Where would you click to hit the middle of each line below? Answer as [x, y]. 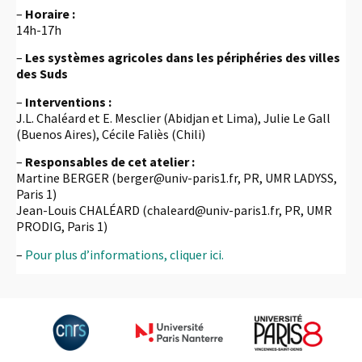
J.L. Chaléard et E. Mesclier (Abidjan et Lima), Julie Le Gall [173, 118]
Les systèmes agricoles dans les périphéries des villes [183, 58]
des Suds [42, 74]
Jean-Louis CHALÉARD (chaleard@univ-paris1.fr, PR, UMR [174, 210]
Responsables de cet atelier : [110, 162]
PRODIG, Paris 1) [62, 227]
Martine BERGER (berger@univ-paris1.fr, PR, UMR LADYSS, [177, 178]
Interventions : [68, 101]
